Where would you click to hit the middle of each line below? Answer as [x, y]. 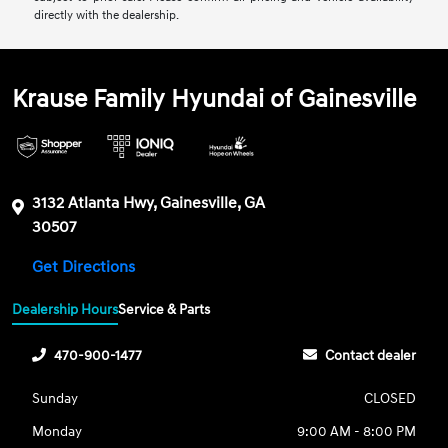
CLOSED [389, 398]
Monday [57, 431]
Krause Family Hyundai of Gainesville [214, 100]
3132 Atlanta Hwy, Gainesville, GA [149, 203]
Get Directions [86, 267]
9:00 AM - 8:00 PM [356, 431]
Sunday [55, 398]
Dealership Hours [65, 309]
